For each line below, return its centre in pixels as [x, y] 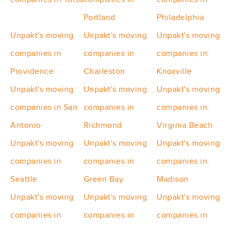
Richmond [103, 126]
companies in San [44, 108]
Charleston [104, 72]
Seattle [24, 179]
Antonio [26, 126]
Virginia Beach [185, 126]
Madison [173, 179]
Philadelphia [180, 18]
